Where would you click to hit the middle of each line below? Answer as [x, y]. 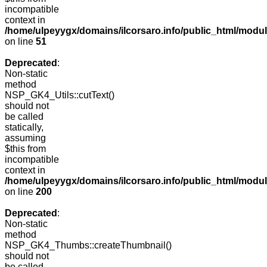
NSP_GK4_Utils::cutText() [60, 95]
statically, [24, 128]
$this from [25, 149]
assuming [25, 138]
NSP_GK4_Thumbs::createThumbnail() [88, 246]
